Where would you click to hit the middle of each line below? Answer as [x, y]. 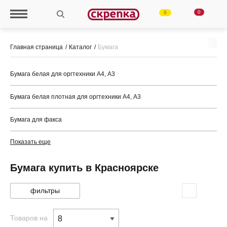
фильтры [45, 191]
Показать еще [30, 142]
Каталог [80, 47]
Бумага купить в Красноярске [84, 168]
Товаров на [29, 218]
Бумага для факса [36, 120]
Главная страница [36, 47]
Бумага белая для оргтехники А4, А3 [63, 74]
